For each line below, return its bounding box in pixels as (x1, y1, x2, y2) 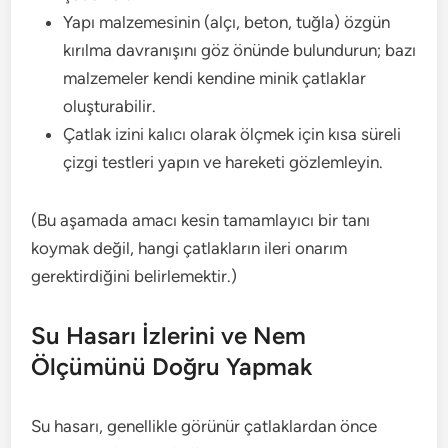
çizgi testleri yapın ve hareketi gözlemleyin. (63, 152, 384, 172)
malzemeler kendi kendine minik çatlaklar (63, 68, 367, 88)
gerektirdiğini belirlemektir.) (31, 266, 238, 286)
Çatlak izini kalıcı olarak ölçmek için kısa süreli (63, 124, 402, 144)
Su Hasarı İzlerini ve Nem (31, 321, 307, 350)
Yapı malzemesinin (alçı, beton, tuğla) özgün (63, 12, 391, 32)
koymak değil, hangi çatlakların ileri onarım (31, 238, 348, 258)
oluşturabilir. (63, 96, 157, 116)
